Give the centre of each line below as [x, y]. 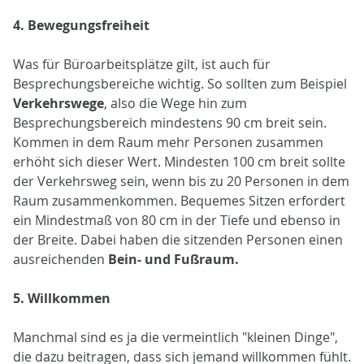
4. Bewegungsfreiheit [81, 25]
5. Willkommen [62, 298]
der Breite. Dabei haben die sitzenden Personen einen [178, 239]
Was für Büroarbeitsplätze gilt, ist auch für [142, 64]
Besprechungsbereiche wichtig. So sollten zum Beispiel [180, 83]
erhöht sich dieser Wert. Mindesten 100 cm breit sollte [179, 161]
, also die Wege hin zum [175, 103]
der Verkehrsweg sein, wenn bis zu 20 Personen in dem [181, 181]
